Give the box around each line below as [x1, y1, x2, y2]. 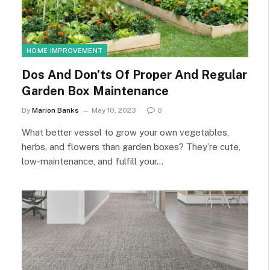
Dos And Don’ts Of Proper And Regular [22, 67, 247, 82]
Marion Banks [32, 106, 79, 115]
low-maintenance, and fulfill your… [22, 156, 163, 166]
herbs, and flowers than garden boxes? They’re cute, [22, 142, 240, 152]
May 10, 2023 [92, 106, 136, 115]
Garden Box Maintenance [22, 84, 169, 98]
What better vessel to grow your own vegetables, [22, 127, 229, 137]
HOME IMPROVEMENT [27, 47, 103, 54]
